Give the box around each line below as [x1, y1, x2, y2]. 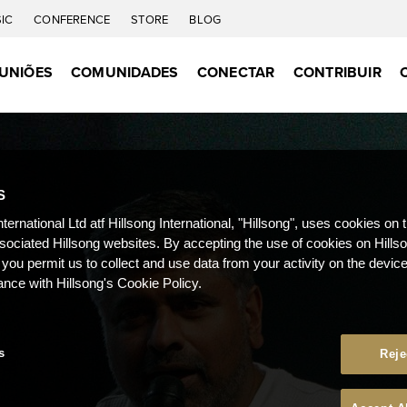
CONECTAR [196, 62, 275, 83]
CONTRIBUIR [293, 62, 382, 83]
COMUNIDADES [70, 62, 179, 83]
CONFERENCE [34, 11, 114, 28]
